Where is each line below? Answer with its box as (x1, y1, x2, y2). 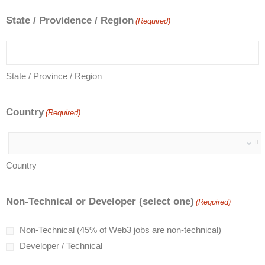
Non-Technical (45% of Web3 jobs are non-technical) (20, 225, 221, 235)
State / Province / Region (6, 71, 102, 81)
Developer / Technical (20, 241, 102, 251)
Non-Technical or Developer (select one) (6, 196, 194, 207)
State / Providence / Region (6, 15, 134, 26)
